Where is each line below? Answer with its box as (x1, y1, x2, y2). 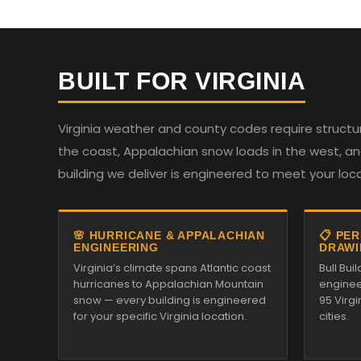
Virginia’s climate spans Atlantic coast (73, 260, 271, 276)
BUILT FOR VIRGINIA (58, 68, 305, 94)
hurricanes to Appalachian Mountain (73, 276, 263, 292)
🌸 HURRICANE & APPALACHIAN (73, 229, 266, 242)
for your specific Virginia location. (73, 309, 247, 324)
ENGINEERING (73, 241, 159, 254)
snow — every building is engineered (73, 293, 266, 308)
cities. (319, 309, 349, 324)
